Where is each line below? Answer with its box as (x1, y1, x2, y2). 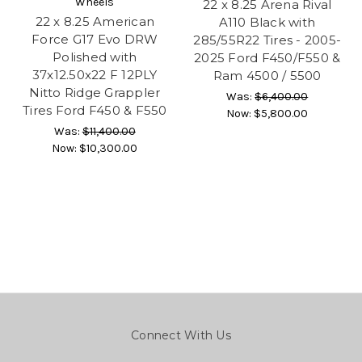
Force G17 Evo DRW (32, 31, 158, 47)
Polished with (53, 48, 137, 65)
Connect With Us (131, 327, 231, 343)
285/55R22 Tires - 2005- (193, 32, 342, 48)
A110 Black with (219, 14, 316, 30)
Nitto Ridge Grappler (29, 84, 161, 100)
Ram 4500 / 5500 (213, 67, 322, 83)
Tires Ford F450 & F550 (23, 102, 167, 118)
